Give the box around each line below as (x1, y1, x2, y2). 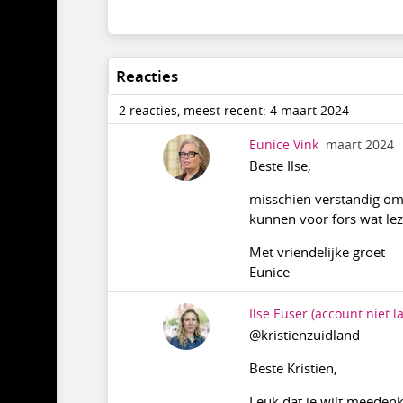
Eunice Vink (248, 137, 318, 154)
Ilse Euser (248, 305, 308, 322)
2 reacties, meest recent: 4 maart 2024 (118, 102, 349, 119)
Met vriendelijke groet (248, 243, 385, 262)
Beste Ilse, (248, 157, 311, 175)
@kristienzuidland (248, 325, 360, 344)
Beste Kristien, (248, 358, 337, 377)
